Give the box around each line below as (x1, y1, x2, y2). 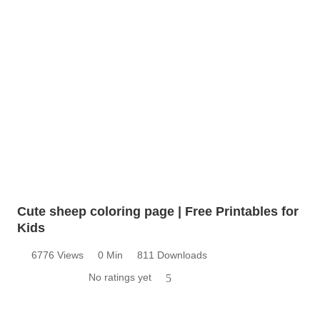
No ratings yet (89, 271, 151, 283)
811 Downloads (137, 249, 207, 261)
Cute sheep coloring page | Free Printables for (17, 204, 299, 219)
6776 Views (31, 249, 84, 261)
